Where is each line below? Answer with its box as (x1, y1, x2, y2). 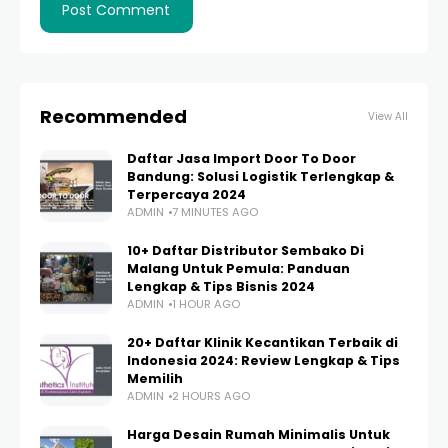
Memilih (127, 370, 183, 387)
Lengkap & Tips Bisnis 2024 (127, 278, 315, 295)
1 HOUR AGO (172, 296, 240, 312)
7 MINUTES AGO (172, 204, 258, 220)
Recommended (40, 104, 187, 129)
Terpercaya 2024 (127, 186, 246, 203)
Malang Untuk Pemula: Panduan (127, 260, 350, 277)
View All (368, 109, 408, 124)
